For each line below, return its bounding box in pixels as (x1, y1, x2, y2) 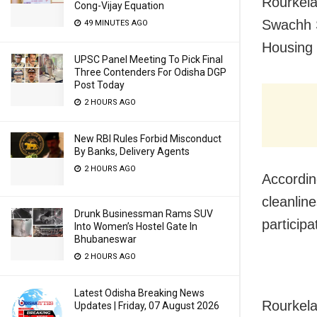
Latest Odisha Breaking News (74, 287, 204, 299)
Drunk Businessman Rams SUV (74, 208, 213, 219)
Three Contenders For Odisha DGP (74, 67, 226, 78)
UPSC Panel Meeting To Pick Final (74, 54, 223, 65)
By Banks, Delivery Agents (74, 146, 190, 157)
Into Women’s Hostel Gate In (74, 221, 197, 232)
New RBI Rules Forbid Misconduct (74, 133, 221, 144)
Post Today (74, 79, 125, 91)
